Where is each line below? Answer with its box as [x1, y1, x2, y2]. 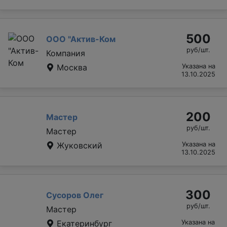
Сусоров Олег [46, 190, 103, 200]
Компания [46, 48, 85, 58]
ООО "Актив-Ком [46, 33, 116, 44]
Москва [54, 62, 87, 72]
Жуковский [54, 140, 102, 150]
